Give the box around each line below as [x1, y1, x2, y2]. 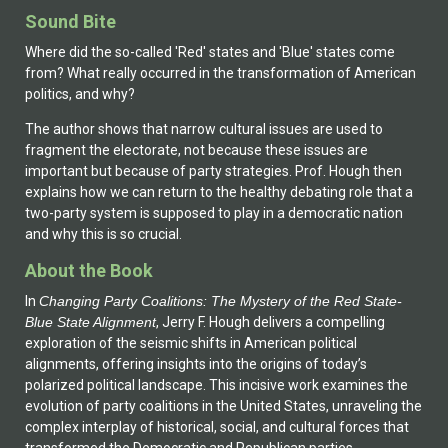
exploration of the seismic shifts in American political [25, 334, 357, 351]
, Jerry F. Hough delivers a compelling [156, 313, 385, 330]
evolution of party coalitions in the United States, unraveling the [25, 397, 422, 414]
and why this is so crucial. [25, 226, 182, 243]
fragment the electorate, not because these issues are [25, 142, 368, 159]
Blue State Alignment [25, 313, 156, 330]
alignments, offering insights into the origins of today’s [25, 355, 367, 372]
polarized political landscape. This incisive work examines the [25, 376, 408, 393]
